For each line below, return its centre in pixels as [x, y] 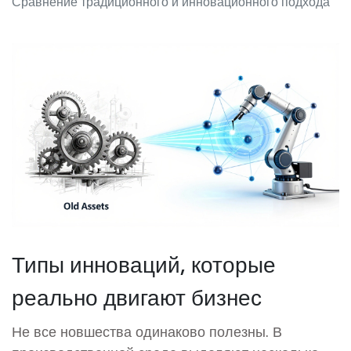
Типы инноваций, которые [144, 263]
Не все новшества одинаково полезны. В [147, 331]
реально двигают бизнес [137, 296]
